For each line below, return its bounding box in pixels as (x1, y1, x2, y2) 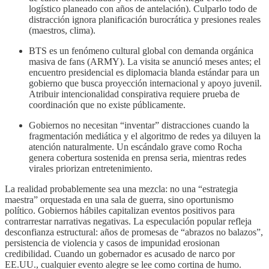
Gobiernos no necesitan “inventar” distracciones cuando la (29, 119, 249, 130)
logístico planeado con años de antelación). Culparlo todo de (29, 3, 257, 14)
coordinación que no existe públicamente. (29, 99, 186, 110)
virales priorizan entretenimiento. (29, 163, 153, 174)
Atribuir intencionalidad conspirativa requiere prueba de (29, 88, 240, 99)
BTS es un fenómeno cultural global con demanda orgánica (29, 45, 253, 56)
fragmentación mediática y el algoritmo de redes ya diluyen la (29, 130, 261, 141)
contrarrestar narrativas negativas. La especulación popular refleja (5, 216, 252, 226)
